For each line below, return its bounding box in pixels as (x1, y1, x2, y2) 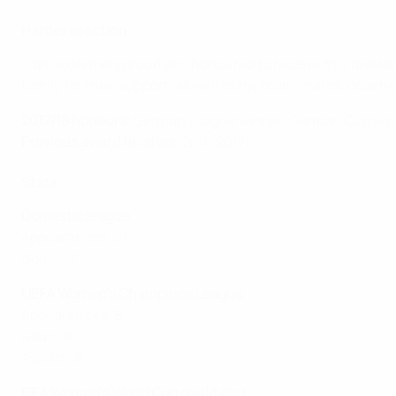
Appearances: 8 (21, 305, 122, 325)
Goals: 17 (21, 248, 77, 269)
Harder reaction (21, 20, 127, 41)
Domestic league (21, 206, 130, 226)
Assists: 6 (21, 347, 83, 368)
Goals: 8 (21, 326, 72, 346)
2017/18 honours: (21, 110, 131, 131)
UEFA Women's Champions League (21, 284, 243, 304)
